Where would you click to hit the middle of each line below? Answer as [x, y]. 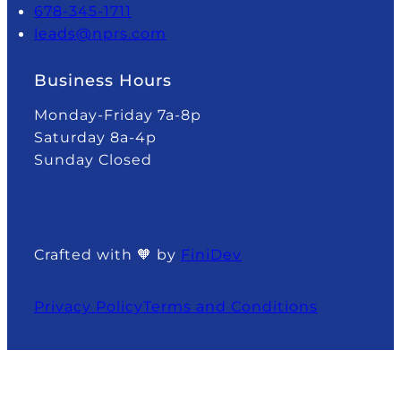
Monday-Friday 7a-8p [118, 115]
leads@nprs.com [100, 34]
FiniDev [211, 255]
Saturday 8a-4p [95, 137]
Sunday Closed [93, 160]
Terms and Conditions [230, 306]
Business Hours [103, 81]
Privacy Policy [89, 306]
